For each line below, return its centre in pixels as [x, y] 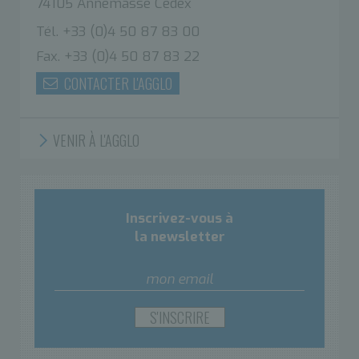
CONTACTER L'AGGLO [117, 83]
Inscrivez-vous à [179, 218]
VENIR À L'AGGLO [95, 140]
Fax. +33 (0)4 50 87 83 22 [118, 56]
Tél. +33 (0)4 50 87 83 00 [118, 31]
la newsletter [179, 236]
